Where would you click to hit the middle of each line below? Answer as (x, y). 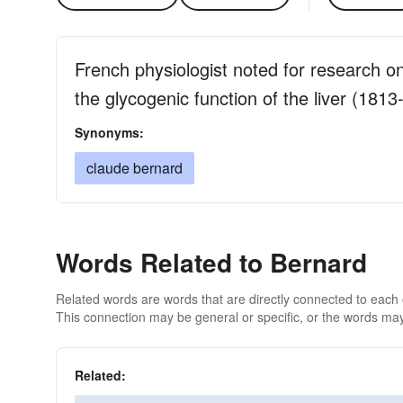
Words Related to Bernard (211, 262)
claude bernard (134, 168)
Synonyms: (109, 132)
